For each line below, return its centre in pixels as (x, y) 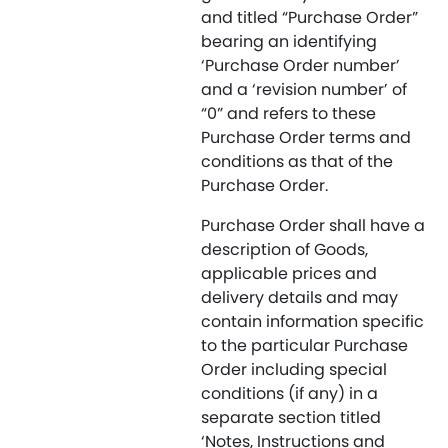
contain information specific (312, 321)
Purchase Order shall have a (313, 225)
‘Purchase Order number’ (300, 65)
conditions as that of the (297, 161)
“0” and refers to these (288, 113)
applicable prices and (289, 273)
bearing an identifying (289, 41)
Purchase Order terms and (306, 137)
